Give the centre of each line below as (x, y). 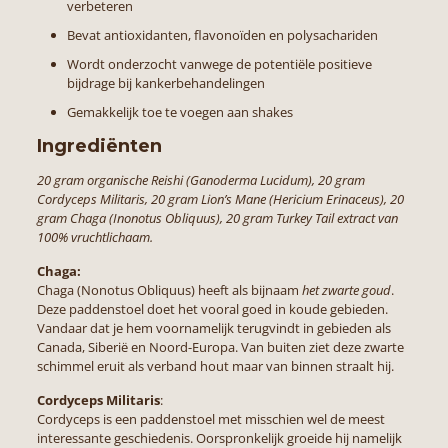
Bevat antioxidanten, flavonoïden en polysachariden (222, 34)
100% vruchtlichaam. (94, 236)
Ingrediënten (99, 145)
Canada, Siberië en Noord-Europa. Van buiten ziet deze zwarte (220, 346)
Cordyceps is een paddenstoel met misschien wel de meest (210, 418)
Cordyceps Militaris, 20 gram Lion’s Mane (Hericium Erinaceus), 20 (220, 198)
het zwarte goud (346, 289)
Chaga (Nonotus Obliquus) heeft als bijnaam (169, 289)
